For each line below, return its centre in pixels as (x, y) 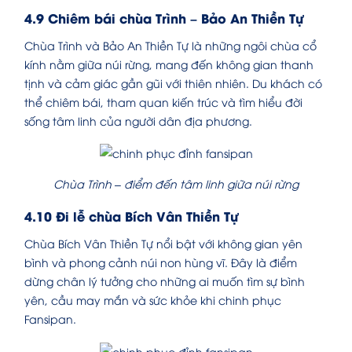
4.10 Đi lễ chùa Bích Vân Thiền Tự (131, 216)
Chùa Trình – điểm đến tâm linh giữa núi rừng (176, 184)
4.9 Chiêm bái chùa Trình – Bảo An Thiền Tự (164, 18)
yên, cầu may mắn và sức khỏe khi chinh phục (153, 300)
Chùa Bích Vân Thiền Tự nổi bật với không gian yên (163, 244)
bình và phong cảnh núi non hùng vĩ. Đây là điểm (161, 262)
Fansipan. (50, 319)
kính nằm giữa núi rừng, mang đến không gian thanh (169, 64)
